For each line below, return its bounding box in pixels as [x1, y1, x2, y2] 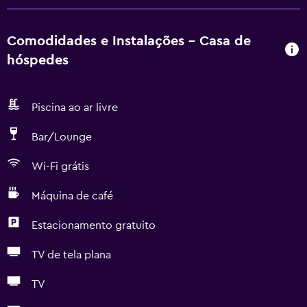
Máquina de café [32, 191, 113, 201]
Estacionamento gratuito [32, 220, 156, 231]
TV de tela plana [32, 249, 111, 260]
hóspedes [7, 53, 69, 67]
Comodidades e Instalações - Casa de [7, 34, 251, 48]
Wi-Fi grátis [32, 161, 89, 172]
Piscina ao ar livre [32, 102, 118, 113]
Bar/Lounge [32, 132, 92, 143]
